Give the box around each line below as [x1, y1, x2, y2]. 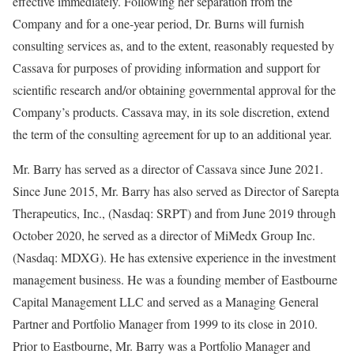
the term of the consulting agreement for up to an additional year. [13, 126, 332, 142]
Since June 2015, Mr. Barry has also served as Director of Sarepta [13, 183, 339, 199]
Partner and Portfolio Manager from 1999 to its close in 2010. [13, 315, 318, 332]
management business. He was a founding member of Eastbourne [13, 271, 337, 288]
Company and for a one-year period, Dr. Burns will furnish [13, 15, 304, 32]
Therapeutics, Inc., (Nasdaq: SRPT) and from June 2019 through [13, 205, 336, 221]
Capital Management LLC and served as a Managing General [13, 293, 318, 310]
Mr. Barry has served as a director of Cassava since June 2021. [13, 160, 323, 177]
